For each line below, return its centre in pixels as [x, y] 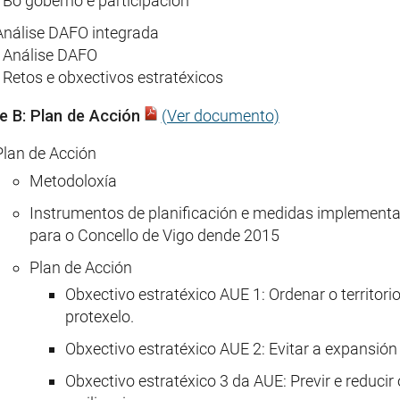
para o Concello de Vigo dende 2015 [154, 235]
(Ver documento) [220, 115]
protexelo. [99, 317]
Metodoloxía [73, 180]
